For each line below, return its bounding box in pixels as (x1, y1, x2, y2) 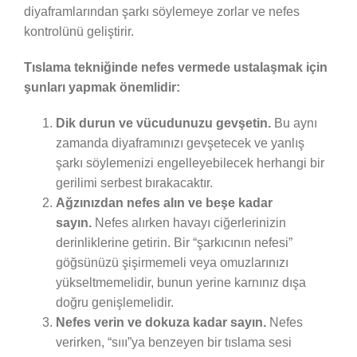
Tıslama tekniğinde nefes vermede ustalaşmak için (23, 60, 328, 74)
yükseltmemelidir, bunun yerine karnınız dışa (55, 275, 306, 289)
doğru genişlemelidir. (55, 295, 174, 309)
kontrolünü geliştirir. (23, 24, 134, 38)
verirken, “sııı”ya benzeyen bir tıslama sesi (55, 335, 292, 349)
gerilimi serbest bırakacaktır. (55, 175, 213, 190)
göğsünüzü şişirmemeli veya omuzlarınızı (55, 255, 288, 269)
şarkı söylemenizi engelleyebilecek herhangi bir (55, 155, 324, 170)
